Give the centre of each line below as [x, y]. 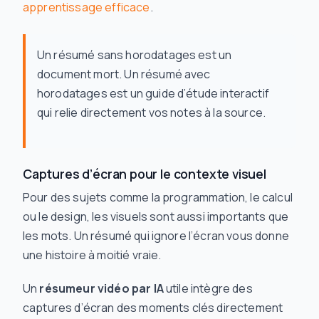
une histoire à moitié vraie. [92, 255]
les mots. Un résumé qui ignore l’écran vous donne [156, 236]
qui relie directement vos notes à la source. [152, 113]
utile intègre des [208, 289]
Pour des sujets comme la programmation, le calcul [158, 198]
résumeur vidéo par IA [101, 289]
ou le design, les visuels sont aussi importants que [156, 217]
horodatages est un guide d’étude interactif [153, 94]
